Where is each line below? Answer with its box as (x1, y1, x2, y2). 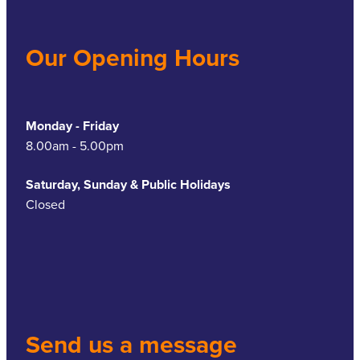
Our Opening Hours (26, 39, 239, 75)
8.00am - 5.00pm (26, 137, 124, 155)
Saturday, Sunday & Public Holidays (26, 175, 231, 194)
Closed (26, 195, 65, 214)
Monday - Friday (26, 117, 119, 136)
